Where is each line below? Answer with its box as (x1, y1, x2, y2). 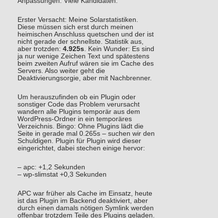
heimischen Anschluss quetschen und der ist (17, 30, 154, 38)
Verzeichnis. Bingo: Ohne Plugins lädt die (17, 122, 144, 130)
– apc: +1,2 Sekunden (17, 163, 85, 171)
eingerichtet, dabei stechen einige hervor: (17, 144, 145, 152)
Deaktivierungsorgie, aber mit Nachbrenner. (17, 74, 152, 82)
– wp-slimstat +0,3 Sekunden (17, 170, 107, 178)
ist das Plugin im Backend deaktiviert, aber (17, 197, 148, 204)
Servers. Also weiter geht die (17, 67, 105, 74)
